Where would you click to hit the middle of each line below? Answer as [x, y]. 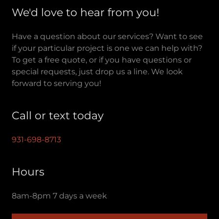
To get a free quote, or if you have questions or [102, 60]
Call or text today [58, 116]
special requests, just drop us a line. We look [97, 72]
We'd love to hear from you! [86, 12]
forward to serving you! [56, 83]
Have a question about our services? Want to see [107, 36]
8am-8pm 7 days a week [59, 196]
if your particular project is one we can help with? [107, 48]
